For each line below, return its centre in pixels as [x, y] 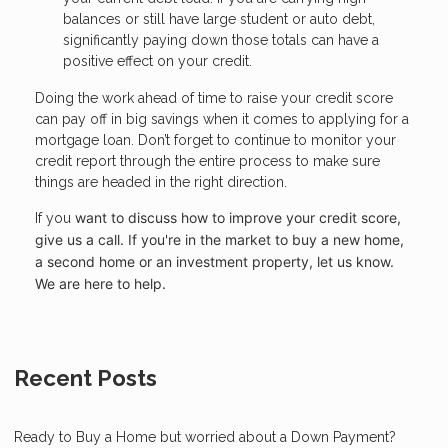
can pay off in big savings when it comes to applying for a [222, 119]
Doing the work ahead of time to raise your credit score [214, 98]
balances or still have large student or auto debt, [219, 18]
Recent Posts [85, 378]
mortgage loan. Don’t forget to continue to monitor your [215, 140]
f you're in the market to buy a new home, [268, 240]
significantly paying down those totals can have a [221, 39]
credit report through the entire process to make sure [207, 161]
